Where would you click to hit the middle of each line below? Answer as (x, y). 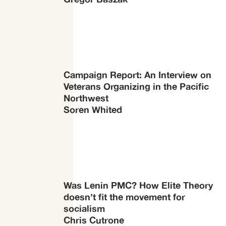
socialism (84, 209)
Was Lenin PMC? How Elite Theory (138, 185)
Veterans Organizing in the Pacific (136, 86)
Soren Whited (93, 109)
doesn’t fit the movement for (124, 197)
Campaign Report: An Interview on (137, 74)
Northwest (86, 98)
